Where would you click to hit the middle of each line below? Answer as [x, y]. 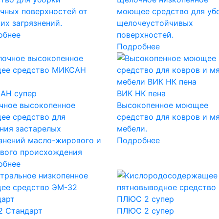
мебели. [132, 128]
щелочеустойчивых [155, 23]
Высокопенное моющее [162, 105]
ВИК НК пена [141, 93]
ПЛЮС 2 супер [145, 210]
